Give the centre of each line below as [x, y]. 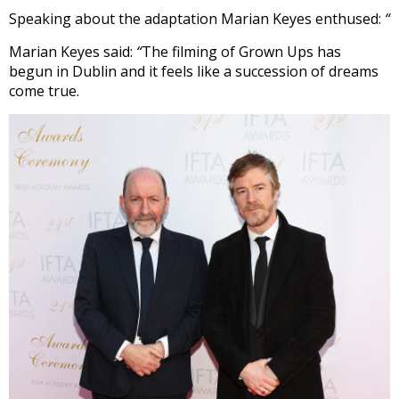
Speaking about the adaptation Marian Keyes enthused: [197, 18]
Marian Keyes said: [73, 51]
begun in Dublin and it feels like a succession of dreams [194, 71]
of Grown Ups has [281, 51]
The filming [181, 51]
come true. [44, 90]
